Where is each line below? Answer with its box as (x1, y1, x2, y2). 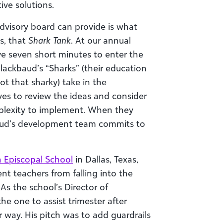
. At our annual (71, 35, 131, 46)
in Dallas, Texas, (73, 154, 138, 165)
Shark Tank (26, 35, 71, 46)
